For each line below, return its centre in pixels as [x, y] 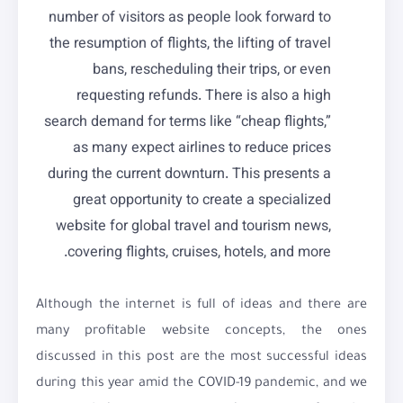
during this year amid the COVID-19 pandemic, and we [201, 385]
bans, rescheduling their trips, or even [212, 71]
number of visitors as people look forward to [190, 18]
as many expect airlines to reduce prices [202, 149]
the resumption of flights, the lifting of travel [190, 45]
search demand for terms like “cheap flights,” [188, 123]
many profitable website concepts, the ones [201, 332]
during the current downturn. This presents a [189, 175]
